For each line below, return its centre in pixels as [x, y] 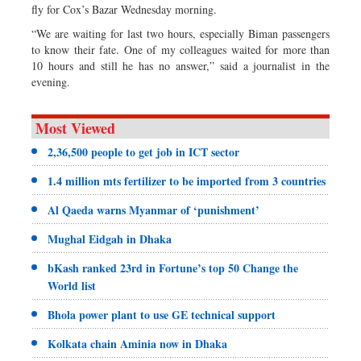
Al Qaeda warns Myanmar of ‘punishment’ [154, 210]
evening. [51, 81]
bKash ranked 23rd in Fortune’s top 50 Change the [173, 268]
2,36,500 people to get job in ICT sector [143, 151]
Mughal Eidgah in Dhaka [110, 239]
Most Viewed [75, 128]
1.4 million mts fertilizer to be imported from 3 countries [187, 180]
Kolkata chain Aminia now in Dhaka [137, 343]
